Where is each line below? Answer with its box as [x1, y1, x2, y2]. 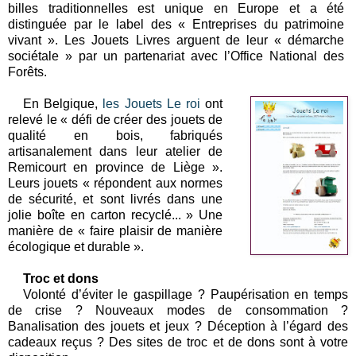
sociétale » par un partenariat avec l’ [8, 48, 231, 63]
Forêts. [8, 64, 47, 79]
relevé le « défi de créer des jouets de [8, 112, 223, 126]
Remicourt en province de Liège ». [8, 160, 223, 174]
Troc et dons [22, 271, 99, 285]
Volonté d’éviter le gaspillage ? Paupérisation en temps [22, 287, 348, 301]
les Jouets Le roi [103, 96, 201, 110]
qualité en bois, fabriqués [8, 128, 223, 142]
